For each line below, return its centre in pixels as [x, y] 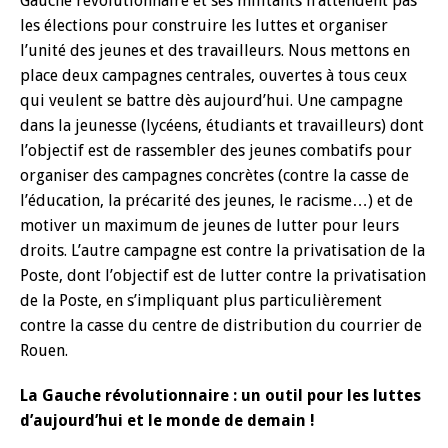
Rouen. [44, 350]
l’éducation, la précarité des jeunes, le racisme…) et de [216, 200]
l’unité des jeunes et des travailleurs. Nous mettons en [215, 50]
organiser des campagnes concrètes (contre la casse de [214, 175]
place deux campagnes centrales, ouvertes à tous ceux [213, 75]
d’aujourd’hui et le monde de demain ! [167, 420]
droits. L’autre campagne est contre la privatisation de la [222, 250]
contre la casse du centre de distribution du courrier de [221, 325]
